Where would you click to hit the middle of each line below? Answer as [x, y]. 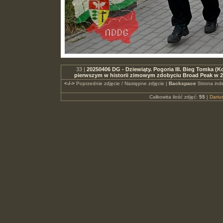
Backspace [182, 83]
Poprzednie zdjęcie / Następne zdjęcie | [121, 83]
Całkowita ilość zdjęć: [174, 97]
